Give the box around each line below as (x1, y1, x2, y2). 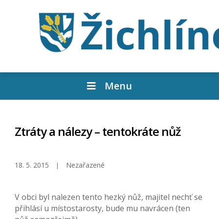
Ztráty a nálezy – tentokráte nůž (15, 123, 180, 140)
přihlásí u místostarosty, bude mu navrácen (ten (15, 203, 190, 214)
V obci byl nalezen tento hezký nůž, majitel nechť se (15, 192, 202, 203)
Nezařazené (66, 160, 105, 170)
